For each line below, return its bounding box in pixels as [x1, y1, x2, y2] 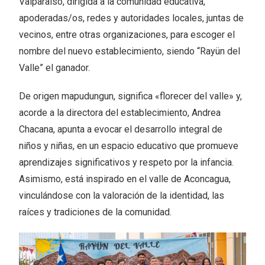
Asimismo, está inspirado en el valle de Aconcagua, [19, 173, 231, 185]
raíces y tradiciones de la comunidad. [19, 206, 172, 218]
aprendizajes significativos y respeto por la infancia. [19, 157, 234, 169]
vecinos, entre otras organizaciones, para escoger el [19, 29, 235, 41]
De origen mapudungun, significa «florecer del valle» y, [19, 91, 243, 102]
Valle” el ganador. [19, 62, 91, 74]
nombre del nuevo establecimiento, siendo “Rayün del [19, 46, 241, 57]
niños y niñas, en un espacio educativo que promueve [19, 140, 239, 152]
